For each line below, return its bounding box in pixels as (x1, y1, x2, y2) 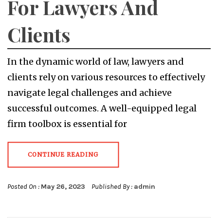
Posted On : (7, 182, 41, 191)
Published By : (90, 182, 134, 191)
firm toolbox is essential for (7, 118, 127, 130)
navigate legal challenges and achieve (7, 87, 172, 99)
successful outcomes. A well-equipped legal (7, 103, 197, 114)
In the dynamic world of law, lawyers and (7, 56, 184, 68)
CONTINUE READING (28, 151, 98, 159)
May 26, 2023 (41, 182, 85, 191)
